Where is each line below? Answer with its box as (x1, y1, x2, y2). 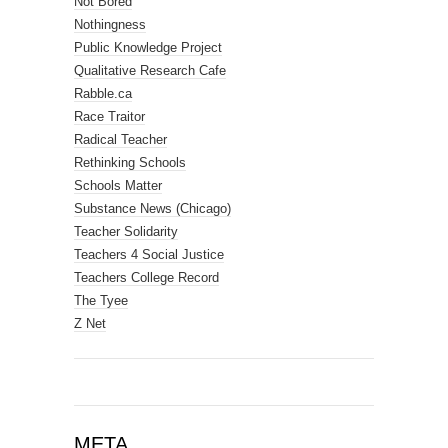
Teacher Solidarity (74, 223, 178, 239)
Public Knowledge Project (74, 39, 222, 55)
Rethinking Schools (74, 154, 186, 170)
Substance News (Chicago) (74, 200, 231, 216)
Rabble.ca (74, 85, 132, 101)
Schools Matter (74, 177, 162, 193)
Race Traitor (74, 108, 145, 124)
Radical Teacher (74, 131, 167, 147)
